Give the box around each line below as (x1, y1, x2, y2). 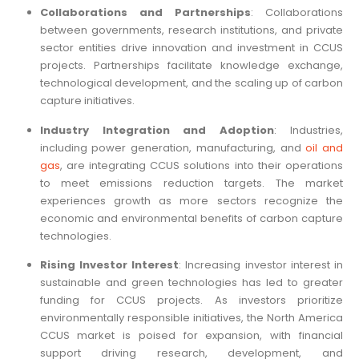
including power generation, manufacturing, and (39, 139, 306, 155)
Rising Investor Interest (39, 257, 179, 273)
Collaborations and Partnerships (39, 4, 251, 20)
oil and (305, 139, 344, 155)
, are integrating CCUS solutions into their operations (59, 157, 343, 173)
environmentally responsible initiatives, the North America (39, 310, 343, 326)
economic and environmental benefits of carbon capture (39, 210, 343, 226)
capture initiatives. (39, 92, 135, 108)
